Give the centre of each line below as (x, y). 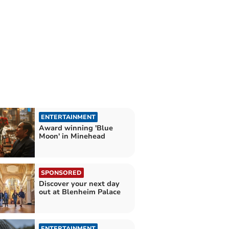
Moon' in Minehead (72, 136)
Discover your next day (79, 184)
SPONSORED (61, 173)
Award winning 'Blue (76, 128)
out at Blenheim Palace (79, 192)
